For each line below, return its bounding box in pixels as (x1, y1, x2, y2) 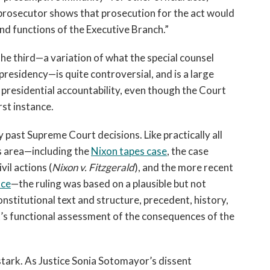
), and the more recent (134, 161, 233, 174)
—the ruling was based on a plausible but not (11, 177, 206, 190)
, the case (167, 145, 209, 157)
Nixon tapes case (91, 145, 167, 157)
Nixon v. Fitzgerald (52, 161, 134, 174)
